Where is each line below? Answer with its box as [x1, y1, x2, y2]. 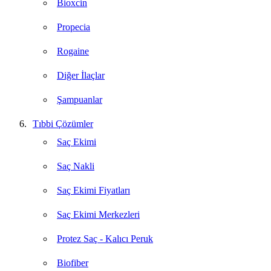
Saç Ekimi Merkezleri [57, 209, 140, 220]
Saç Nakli [57, 160, 94, 171]
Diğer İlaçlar [57, 70, 105, 80]
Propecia [57, 21, 90, 32]
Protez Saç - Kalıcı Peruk [57, 233, 153, 244]
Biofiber [57, 257, 88, 268]
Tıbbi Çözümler [33, 118, 93, 129]
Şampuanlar [57, 94, 102, 105]
